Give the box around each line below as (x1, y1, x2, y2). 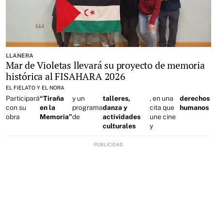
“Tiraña (40, 94, 64, 102)
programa (72, 103, 103, 111)
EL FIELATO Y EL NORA (6, 84, 64, 91)
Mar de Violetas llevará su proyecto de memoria (6, 58, 205, 72)
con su (6, 103, 26, 111)
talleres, (103, 94, 130, 102)
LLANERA (6, 52, 33, 59)
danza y (103, 103, 127, 111)
